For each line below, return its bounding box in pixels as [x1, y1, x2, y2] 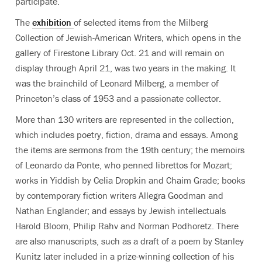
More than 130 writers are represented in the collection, [15, 113, 234, 125]
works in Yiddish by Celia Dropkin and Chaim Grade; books [15, 174, 245, 186]
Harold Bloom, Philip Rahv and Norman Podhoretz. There [15, 220, 239, 232]
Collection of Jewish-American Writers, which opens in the [15, 32, 241, 43]
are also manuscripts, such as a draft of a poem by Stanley [15, 235, 244, 247]
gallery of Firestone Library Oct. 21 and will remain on [15, 47, 225, 58]
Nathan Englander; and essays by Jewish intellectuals [15, 205, 226, 216]
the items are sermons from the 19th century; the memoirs [15, 144, 244, 156]
